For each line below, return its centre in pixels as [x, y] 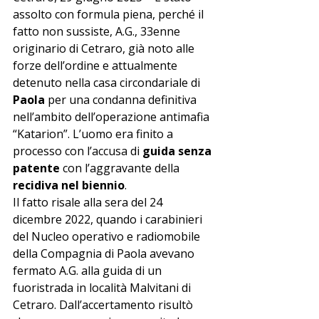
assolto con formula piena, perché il [110, 14]
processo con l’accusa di [78, 151]
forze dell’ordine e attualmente [96, 65]
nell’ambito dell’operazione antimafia [113, 116]
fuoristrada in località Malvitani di [103, 287]
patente [36, 168]
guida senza [178, 151]
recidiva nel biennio [69, 185]
